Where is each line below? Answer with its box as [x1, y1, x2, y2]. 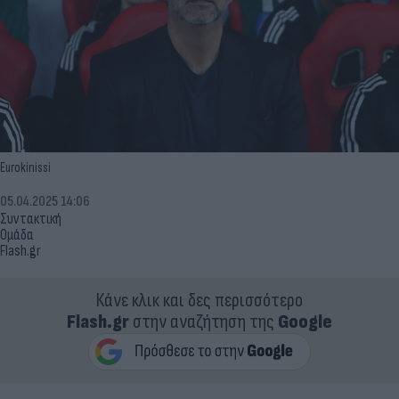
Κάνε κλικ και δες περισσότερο [96, 288, 303, 313]
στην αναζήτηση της [129, 309, 278, 334]
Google [278, 309, 332, 334]
